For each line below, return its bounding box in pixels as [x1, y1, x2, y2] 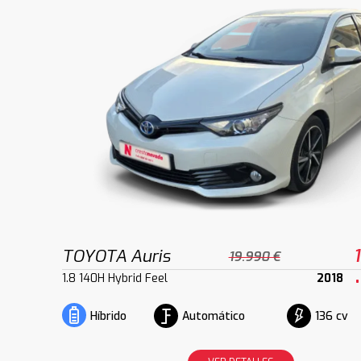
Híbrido [90, 309, 127, 325]
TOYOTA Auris [62, 245, 172, 268]
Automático [181, 308, 245, 324]
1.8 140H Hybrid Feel [62, 271, 168, 287]
